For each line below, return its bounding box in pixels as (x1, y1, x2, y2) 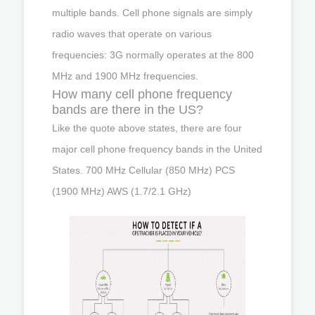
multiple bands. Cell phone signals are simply (52, 6, 252, 18)
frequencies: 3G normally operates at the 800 (52, 49, 254, 60)
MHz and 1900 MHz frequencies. (52, 70, 198, 82)
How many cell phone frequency (52, 86, 232, 101)
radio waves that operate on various (52, 27, 212, 39)
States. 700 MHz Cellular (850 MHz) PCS (52, 164, 235, 176)
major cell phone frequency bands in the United (52, 143, 262, 155)
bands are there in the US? (52, 102, 203, 117)
